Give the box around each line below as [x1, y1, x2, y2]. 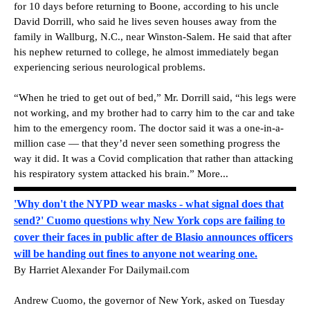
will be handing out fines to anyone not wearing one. [14, 247, 257, 259]
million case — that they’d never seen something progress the [14, 138, 280, 149]
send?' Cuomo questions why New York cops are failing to [14, 214, 285, 226]
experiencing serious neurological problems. [14, 62, 206, 73]
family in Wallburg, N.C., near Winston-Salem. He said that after [14, 31, 291, 43]
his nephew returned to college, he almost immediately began [14, 46, 279, 58]
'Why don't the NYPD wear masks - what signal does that [14, 197, 284, 210]
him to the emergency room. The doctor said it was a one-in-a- [14, 122, 284, 134]
